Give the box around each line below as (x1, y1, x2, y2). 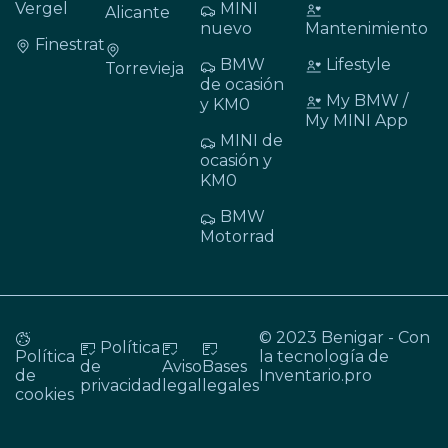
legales (201, 375, 259, 395)
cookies (15, 385, 74, 405)
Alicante (105, 3, 170, 23)
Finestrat (35, 35, 105, 55)
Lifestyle (326, 55, 391, 75)
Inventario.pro (258, 366, 372, 386)
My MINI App (305, 111, 408, 131)
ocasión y (200, 151, 272, 171)
